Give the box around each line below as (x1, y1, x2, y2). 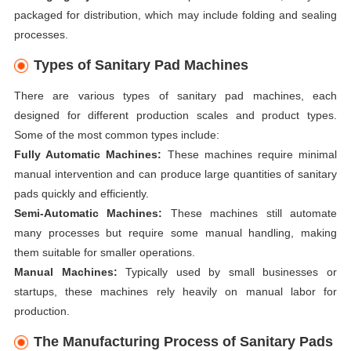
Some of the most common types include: (13, 128, 219, 141)
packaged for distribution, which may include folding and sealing (13, 9, 338, 22)
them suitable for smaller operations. (13, 245, 195, 259)
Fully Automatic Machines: (13, 147, 162, 161)
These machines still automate (162, 206, 338, 219)
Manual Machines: (13, 265, 118, 278)
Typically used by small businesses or (117, 265, 338, 278)
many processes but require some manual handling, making (13, 226, 338, 239)
